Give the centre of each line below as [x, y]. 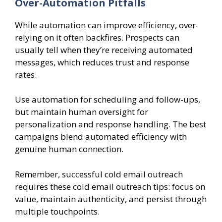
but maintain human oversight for [82, 112]
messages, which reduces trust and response [102, 62]
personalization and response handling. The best [111, 124]
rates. [26, 74]
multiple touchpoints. [57, 211]
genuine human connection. [69, 149]
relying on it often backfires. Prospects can [97, 37]
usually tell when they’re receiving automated [104, 50]
